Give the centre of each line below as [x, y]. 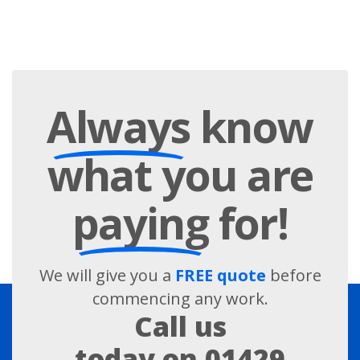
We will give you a [107, 275]
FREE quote [220, 275]
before [293, 275]
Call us [180, 326]
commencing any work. [180, 298]
